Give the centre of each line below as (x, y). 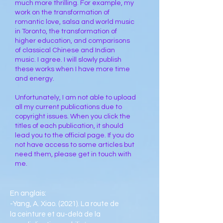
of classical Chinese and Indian (65, 50)
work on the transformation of (62, 12)
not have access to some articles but (75, 145)
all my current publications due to (68, 107)
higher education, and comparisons (72, 41)
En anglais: (28, 193)
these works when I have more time (72, 69)
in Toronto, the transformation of (66, 31)
